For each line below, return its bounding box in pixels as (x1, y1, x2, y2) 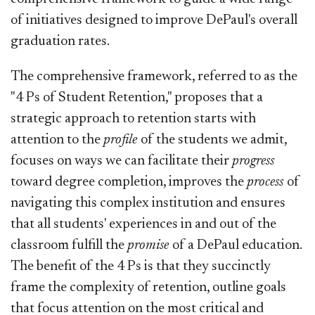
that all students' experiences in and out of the (11, 217, 276, 231)
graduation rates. (11, 34, 110, 49)
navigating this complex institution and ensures (11, 195, 285, 210)
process (247, 174, 287, 189)
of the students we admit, (141, 132, 287, 147)
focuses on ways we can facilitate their (11, 153, 232, 168)
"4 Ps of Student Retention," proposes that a (11, 90, 263, 105)
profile (103, 132, 141, 147)
